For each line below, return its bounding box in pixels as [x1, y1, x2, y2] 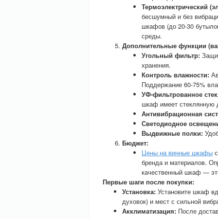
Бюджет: [122, 138, 148, 147]
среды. [142, 31, 162, 40]
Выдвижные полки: [142, 128, 203, 138]
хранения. [142, 60, 171, 70]
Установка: [122, 187, 156, 196]
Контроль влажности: [142, 70, 209, 79]
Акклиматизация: [122, 206, 176, 216]
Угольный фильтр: [142, 51, 200, 60]
